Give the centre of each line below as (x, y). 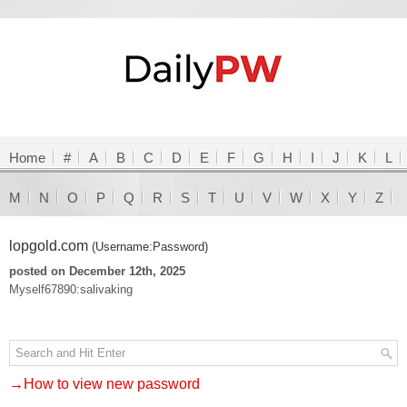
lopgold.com (50, 246)
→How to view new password (104, 384)
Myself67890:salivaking (71, 289)
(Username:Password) (150, 247)
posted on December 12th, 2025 (97, 271)
